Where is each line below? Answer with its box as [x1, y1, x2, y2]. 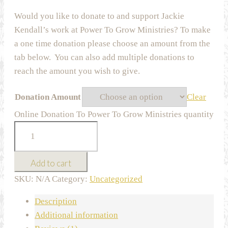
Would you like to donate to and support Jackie [14, 11, 184, 21]
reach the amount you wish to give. [14, 66, 140, 76]
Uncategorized [90, 174, 142, 184]
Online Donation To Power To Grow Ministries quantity [14, 109, 214, 119]
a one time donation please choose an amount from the [14, 38, 210, 48]
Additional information [35, 210, 118, 220]
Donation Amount [15, 92, 81, 102]
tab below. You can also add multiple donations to [14, 52, 194, 62]
